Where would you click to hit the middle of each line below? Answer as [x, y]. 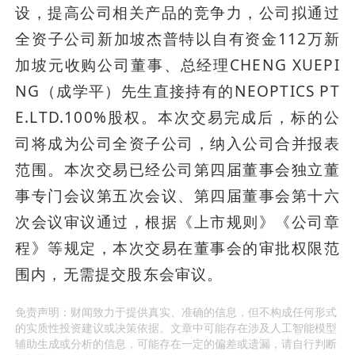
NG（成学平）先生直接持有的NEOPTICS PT [177, 92]
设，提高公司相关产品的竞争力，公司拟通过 [177, 13]
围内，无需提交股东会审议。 [119, 275]
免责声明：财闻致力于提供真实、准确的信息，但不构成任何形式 [176, 312]
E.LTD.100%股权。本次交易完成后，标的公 [177, 118]
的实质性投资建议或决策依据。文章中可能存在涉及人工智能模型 [176, 328]
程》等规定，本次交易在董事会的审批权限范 [177, 248]
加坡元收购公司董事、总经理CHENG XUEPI [177, 65]
